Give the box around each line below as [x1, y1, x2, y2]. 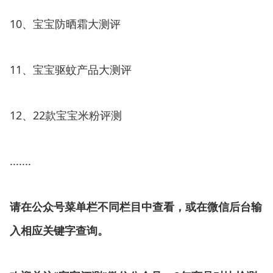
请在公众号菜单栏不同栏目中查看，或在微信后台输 [10, 200, 262, 213]
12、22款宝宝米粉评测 [10, 107, 122, 122]
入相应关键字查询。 [10, 224, 108, 237]
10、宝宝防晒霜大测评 [10, 16, 121, 31]
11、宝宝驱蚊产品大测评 [10, 62, 132, 77]
